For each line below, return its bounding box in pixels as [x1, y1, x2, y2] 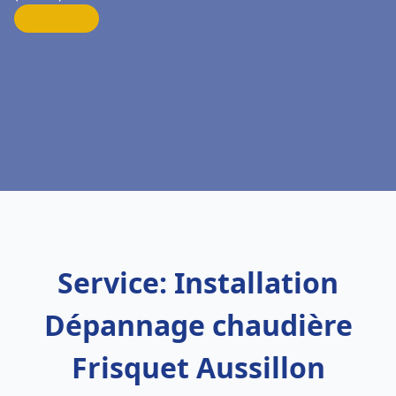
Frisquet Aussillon [71, 348, 325, 386]
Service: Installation [57, 263, 339, 301]
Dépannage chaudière [43, 306, 353, 344]
